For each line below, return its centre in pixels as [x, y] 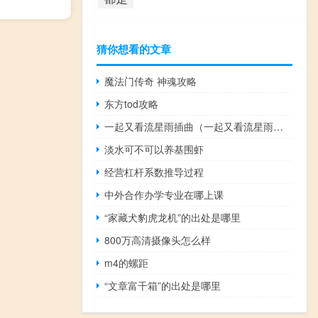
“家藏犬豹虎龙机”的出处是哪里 [173, 217]
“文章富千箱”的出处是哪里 [163, 285]
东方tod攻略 [132, 103]
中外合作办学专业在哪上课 [164, 194]
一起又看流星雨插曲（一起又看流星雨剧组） [279, 126]
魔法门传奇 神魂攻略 [151, 81]
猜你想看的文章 [134, 49]
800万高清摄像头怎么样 [158, 240]
